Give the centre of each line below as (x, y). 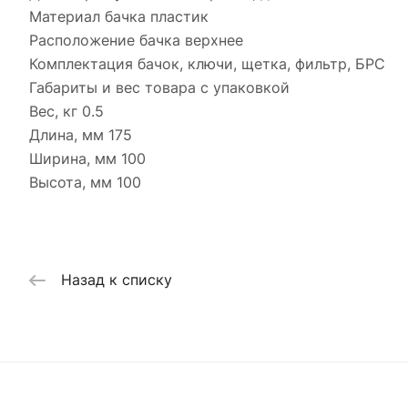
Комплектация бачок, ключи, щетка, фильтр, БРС (207, 64)
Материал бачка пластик (119, 16)
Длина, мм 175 (81, 135)
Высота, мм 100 (85, 182)
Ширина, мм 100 (87, 158)
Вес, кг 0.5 (66, 111)
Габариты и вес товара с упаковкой (159, 87)
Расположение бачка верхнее (136, 40)
